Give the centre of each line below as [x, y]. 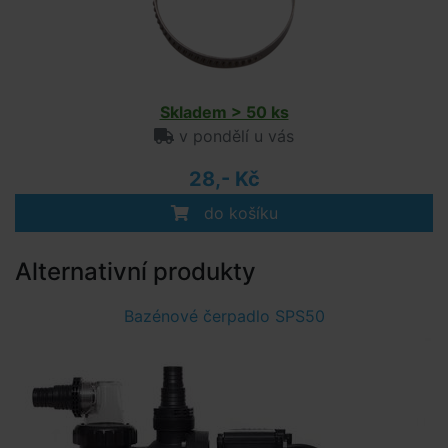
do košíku [238, 213]
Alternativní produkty [135, 271]
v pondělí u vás [234, 136]
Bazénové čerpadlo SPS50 [224, 316]
